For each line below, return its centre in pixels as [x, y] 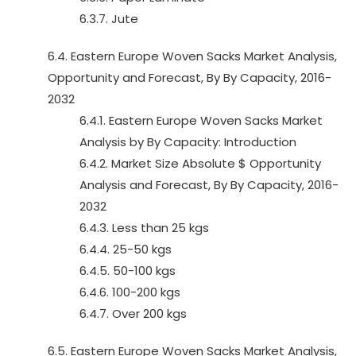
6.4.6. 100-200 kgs [130, 292]
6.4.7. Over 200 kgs [133, 313]
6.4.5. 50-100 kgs [128, 271]
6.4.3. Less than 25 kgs [144, 228]
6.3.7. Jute [109, 19]
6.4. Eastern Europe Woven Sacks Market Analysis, [192, 56]
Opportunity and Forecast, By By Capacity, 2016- [190, 77]
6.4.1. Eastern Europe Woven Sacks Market [201, 120]
